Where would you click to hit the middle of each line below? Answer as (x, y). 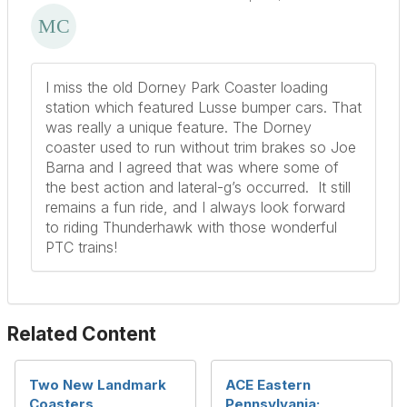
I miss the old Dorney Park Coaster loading (187, 88)
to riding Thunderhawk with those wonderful (191, 228)
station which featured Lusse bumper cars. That (203, 108)
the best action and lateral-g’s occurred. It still (198, 188)
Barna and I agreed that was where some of (192, 168)
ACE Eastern (268, 385)
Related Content (82, 334)
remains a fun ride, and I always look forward (195, 208)
